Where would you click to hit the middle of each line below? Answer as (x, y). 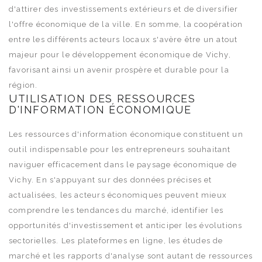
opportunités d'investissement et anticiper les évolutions (126, 225)
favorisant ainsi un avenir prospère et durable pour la (119, 70)
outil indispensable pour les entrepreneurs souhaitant (120, 149)
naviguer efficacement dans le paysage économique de (123, 164)
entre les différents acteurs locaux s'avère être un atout (123, 39)
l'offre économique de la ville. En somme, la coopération (126, 24)
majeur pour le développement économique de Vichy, (120, 54)
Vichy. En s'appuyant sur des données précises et (111, 180)
